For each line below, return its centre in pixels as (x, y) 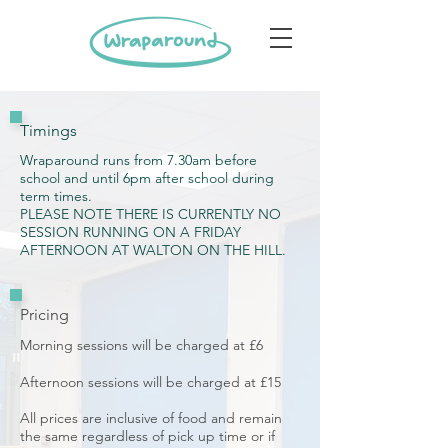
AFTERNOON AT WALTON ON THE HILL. (153, 250)
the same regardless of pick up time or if (147, 436)
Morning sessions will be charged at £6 (141, 345)
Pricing (44, 314)
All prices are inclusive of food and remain (151, 418)
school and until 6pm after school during (147, 178)
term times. (56, 196)
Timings (50, 130)
